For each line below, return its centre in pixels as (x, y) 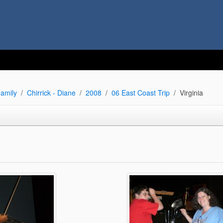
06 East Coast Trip (140, 93)
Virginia (191, 93)
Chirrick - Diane (51, 93)
